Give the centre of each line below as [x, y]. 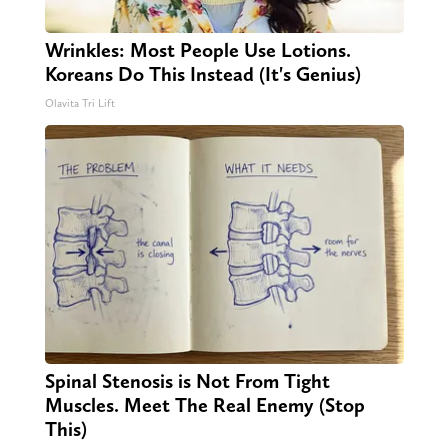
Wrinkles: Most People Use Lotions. [197, 50]
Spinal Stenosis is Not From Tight [187, 381]
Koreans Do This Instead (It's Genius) [202, 74]
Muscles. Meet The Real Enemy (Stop [204, 405]
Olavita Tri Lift [79, 104]
